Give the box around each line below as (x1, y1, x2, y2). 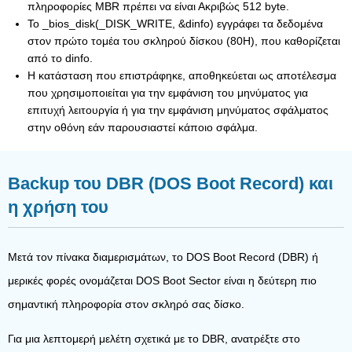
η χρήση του (8, 197, 108, 217)
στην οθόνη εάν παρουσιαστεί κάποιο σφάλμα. (27, 121, 258, 134)
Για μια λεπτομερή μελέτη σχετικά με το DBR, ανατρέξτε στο (8, 332, 300, 345)
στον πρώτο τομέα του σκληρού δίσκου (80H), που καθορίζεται (27, 35, 340, 47)
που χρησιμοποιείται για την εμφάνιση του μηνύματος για (27, 86, 308, 99)
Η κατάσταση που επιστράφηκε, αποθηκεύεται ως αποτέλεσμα (27, 69, 336, 82)
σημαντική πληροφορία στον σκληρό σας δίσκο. (8, 298, 244, 310)
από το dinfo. (27, 52, 93, 64)
